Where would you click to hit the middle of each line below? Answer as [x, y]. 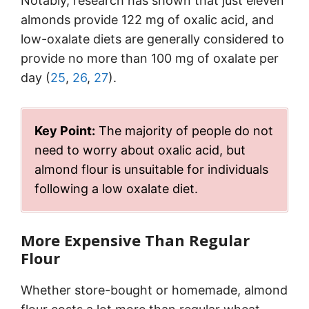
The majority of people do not [184, 131]
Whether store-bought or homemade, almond [154, 290]
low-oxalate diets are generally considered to [152, 39]
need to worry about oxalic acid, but [140, 150]
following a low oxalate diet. [116, 189]
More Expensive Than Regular [135, 240]
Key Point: [65, 131]
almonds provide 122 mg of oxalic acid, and [147, 20]
